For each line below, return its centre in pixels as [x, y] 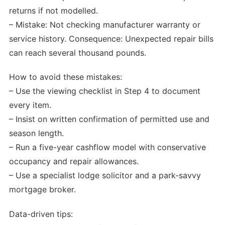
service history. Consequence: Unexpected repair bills [111, 38]
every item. [30, 105]
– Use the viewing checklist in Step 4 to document [105, 91]
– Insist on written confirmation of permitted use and [109, 119]
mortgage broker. [42, 190]
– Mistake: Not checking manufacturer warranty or [105, 24]
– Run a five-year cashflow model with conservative [107, 147]
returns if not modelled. [53, 10]
